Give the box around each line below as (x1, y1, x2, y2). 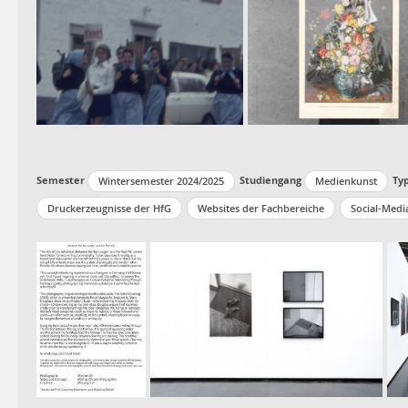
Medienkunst (315, 174, 377, 189)
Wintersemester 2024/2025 (98, 174, 224, 189)
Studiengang (240, 172, 301, 187)
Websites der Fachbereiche (198, 200, 324, 215)
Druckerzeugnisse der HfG (47, 200, 171, 215)
